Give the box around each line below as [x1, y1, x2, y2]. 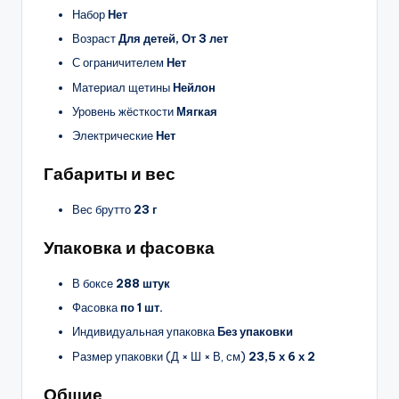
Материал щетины [72, 79, 170, 94]
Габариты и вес [44, 162, 175, 184]
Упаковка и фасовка [44, 237, 215, 259]
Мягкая [174, 103, 217, 118]
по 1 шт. [118, 300, 163, 315]
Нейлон [170, 79, 216, 94]
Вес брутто [72, 201, 131, 216]
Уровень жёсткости [72, 103, 174, 118]
